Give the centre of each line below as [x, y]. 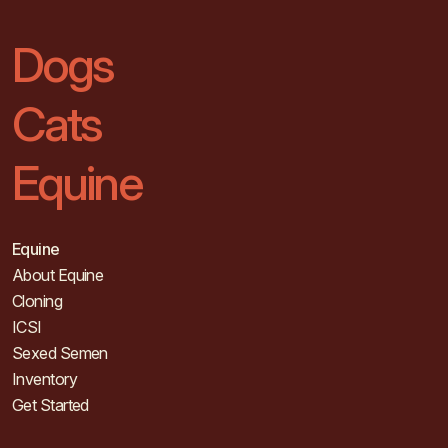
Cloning [37, 300]
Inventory [44, 378]
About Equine [58, 274]
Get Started [50, 404]
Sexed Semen [60, 352]
